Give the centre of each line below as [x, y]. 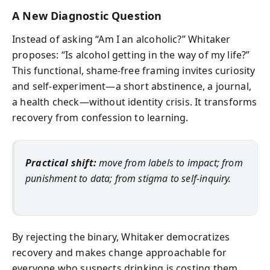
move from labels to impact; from [169, 162]
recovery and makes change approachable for [120, 253]
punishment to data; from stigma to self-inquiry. [128, 178]
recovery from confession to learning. [100, 117]
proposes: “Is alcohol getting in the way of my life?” [131, 55]
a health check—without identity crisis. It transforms [135, 102]
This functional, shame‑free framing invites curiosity [134, 70]
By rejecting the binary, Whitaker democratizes [121, 237]
